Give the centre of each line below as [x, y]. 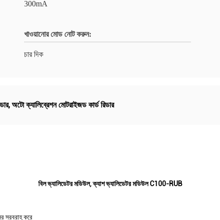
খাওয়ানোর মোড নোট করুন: [58, 34]
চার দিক [34, 54]
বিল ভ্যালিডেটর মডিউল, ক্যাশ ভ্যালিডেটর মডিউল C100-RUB [110, 184]
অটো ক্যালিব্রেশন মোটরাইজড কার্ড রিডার [63, 105]
